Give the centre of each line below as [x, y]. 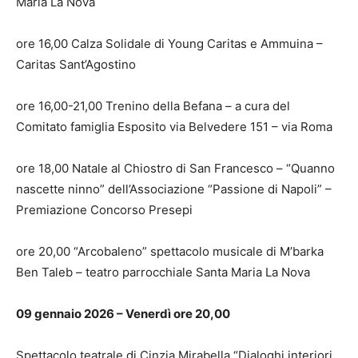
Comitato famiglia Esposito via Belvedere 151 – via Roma [174, 126]
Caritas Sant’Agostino [76, 64]
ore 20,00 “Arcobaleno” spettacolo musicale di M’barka [170, 251]
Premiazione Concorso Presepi [104, 209]
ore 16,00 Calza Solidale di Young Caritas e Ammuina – [169, 43]
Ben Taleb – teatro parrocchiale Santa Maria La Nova [163, 272]
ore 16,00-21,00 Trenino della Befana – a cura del [153, 105]
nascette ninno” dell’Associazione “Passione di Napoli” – [174, 189]
